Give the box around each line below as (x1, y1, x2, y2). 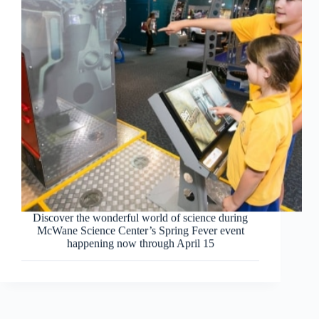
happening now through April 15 (66, 236, 214, 249)
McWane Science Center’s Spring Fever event (36, 224, 244, 236)
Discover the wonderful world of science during (33, 211, 249, 224)
